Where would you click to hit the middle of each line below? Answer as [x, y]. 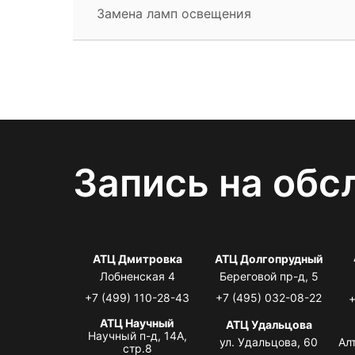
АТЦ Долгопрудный [269, 258]
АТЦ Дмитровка [137, 258]
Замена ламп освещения [174, 13]
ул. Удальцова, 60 [269, 342]
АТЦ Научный [137, 323]
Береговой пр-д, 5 [269, 276]
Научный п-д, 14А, [137, 335]
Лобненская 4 [137, 276]
